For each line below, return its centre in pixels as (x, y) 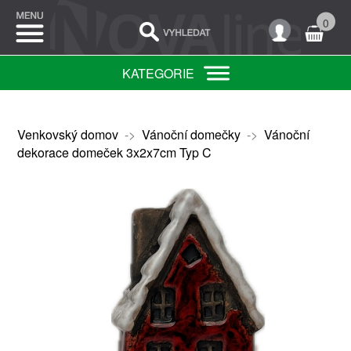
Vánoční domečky (191, 134)
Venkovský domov (67, 134)
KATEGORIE (158, 73)
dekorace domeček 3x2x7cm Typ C (114, 152)
